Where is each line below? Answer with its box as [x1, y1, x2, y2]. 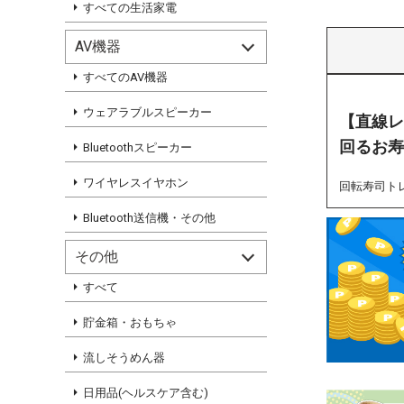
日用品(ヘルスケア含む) [83, 386, 208, 399]
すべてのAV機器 [83, 70, 168, 84]
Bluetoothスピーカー [83, 141, 192, 154]
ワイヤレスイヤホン [83, 176, 188, 189]
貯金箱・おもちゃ [83, 316, 177, 329]
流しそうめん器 [83, 351, 165, 364]
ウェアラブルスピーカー [83, 106, 212, 119]
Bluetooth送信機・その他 [83, 211, 216, 225]
